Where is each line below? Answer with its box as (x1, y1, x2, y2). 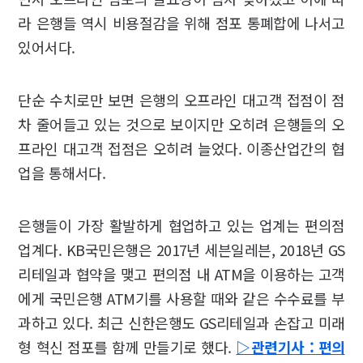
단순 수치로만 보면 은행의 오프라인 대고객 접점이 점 (18, 88, 345, 110)
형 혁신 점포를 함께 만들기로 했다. (18, 335, 237, 357)
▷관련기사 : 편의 (236, 335, 345, 357)
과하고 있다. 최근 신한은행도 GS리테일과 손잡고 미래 (18, 311, 345, 333)
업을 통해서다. (18, 161, 106, 183)
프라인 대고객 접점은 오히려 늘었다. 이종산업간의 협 (18, 137, 345, 159)
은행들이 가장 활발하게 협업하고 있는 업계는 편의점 (18, 214, 345, 236)
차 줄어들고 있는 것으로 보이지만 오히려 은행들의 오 (18, 113, 345, 135)
